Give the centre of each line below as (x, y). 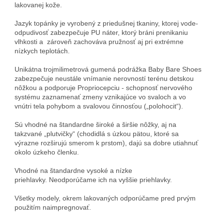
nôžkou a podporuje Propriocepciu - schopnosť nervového (103, 87)
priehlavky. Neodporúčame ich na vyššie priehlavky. (93, 179)
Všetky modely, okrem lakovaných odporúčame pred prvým (105, 198)
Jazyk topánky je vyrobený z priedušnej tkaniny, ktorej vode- (106, 23)
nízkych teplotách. (42, 51)
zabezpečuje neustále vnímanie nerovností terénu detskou (104, 78)
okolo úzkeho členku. (48, 152)
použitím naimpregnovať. (53, 207)
